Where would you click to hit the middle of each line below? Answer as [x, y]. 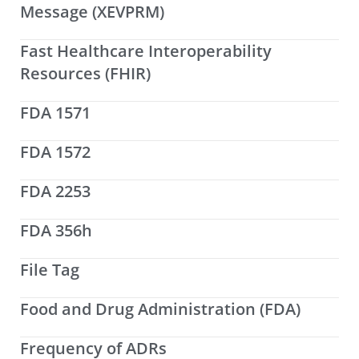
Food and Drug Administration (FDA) [160, 309]
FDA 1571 [55, 113]
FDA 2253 [55, 192]
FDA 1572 [55, 152]
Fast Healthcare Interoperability [146, 51]
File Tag [50, 270]
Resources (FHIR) [85, 74]
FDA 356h [56, 231]
